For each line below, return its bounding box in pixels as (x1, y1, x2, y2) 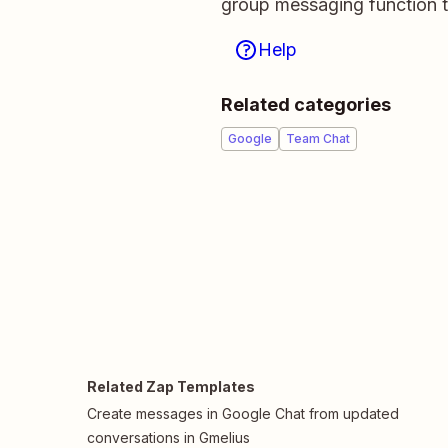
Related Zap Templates (87, 378, 255, 395)
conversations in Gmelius (87, 429, 250, 446)
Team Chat (286, 131, 350, 146)
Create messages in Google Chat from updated (87, 405, 399, 422)
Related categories (221, 94, 391, 115)
